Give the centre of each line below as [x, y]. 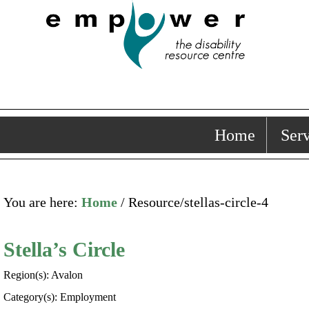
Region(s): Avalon [43, 275]
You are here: [42, 202]
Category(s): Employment [59, 297]
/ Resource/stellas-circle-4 [192, 202]
